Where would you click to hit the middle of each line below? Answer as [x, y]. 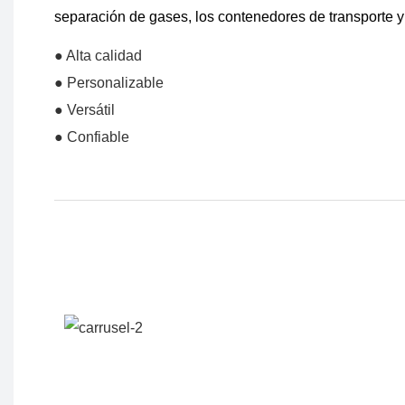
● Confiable [92, 137]
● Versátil [85, 110]
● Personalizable [109, 83]
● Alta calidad [98, 56]
